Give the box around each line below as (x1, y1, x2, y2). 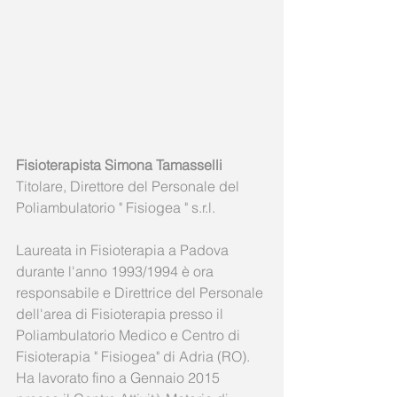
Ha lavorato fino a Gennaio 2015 (16, 368, 223, 386)
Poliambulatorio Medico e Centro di (16, 325, 244, 344)
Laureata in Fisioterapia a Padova (16, 240, 232, 259)
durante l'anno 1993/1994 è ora (16, 261, 217, 280)
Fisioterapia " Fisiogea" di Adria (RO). (16, 346, 253, 365)
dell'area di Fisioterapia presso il (16, 304, 227, 323)
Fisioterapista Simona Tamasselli (16, 155, 222, 174)
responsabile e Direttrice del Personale (16, 283, 267, 301)
